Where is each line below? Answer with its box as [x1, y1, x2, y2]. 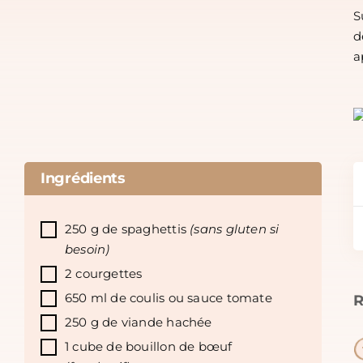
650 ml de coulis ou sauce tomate [64, 291, 272, 306]
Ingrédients [40, 169, 126, 188]
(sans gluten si [190, 222, 280, 237]
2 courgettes [64, 267, 143, 282]
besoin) [64, 242, 110, 258]
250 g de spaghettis [64, 222, 190, 237]
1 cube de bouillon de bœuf [64, 340, 233, 355]
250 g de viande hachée [64, 315, 212, 331]
